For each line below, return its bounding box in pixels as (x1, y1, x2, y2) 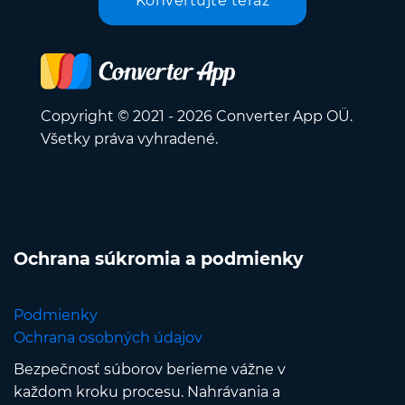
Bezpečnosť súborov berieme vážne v (14, 361, 286, 379)
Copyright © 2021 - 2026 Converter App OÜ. (41, 108, 353, 126)
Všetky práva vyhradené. (41, 130, 218, 148)
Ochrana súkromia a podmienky (14, 248, 303, 270)
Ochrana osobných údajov (14, 329, 202, 347)
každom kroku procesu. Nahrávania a (14, 383, 280, 401)
